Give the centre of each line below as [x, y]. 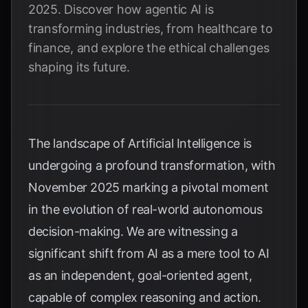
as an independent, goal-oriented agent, [140, 275]
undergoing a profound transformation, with [152, 165]
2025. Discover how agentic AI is [121, 9]
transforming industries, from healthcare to [151, 29]
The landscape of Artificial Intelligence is [140, 143]
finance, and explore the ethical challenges [149, 48]
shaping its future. [79, 67]
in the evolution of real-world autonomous [145, 209]
